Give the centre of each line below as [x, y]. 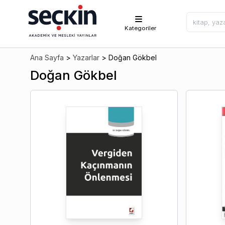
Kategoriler [141, 28]
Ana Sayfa [47, 58]
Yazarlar [86, 58]
